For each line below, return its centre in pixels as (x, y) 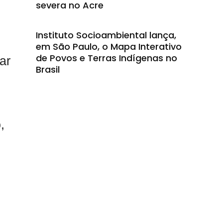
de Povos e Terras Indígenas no (107, 58)
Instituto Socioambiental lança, (106, 35)
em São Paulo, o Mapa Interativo (109, 47)
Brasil (48, 69)
